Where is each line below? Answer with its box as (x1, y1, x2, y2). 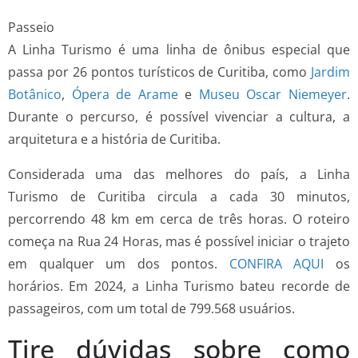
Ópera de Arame (71, 85, 178, 103)
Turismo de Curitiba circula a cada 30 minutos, (8, 187, 350, 205)
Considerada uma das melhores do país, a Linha (8, 165, 350, 183)
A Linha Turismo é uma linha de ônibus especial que (8, 40, 350, 58)
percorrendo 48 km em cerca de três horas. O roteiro (8, 209, 350, 228)
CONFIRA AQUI (229, 254, 324, 272)
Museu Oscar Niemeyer (198, 85, 348, 103)
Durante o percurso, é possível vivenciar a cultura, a (8, 107, 350, 125)
